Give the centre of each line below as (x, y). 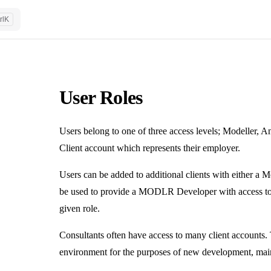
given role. (80, 208)
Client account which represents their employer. (150, 148)
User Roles (101, 98)
